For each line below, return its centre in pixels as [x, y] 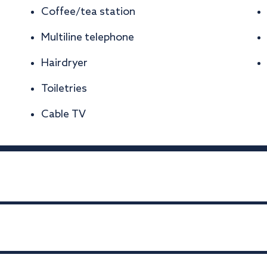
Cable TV [63, 114]
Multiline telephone [88, 38]
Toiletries [64, 89]
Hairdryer [64, 63]
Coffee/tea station [88, 12]
